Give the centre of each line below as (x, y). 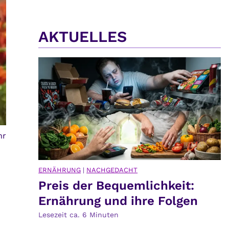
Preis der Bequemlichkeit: (117, 185)
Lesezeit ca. (59, 214)
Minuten (104, 214)
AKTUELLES (83, 37)
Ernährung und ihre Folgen (118, 201)
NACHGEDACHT (112, 170)
